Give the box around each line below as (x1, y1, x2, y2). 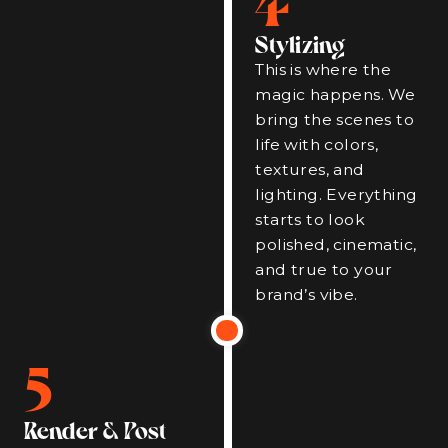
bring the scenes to (255, 109, 414, 129)
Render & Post (23, 415, 167, 444)
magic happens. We (255, 84, 416, 104)
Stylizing (255, 28, 346, 57)
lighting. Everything (255, 184, 418, 204)
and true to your (255, 259, 393, 279)
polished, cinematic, (255, 234, 417, 254)
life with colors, (255, 134, 379, 154)
